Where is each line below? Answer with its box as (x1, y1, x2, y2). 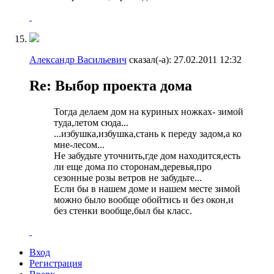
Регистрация (29, 258, 82, 268)
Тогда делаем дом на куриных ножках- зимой (54, 106, 243, 117)
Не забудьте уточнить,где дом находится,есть (54, 150, 240, 161)
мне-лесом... (54, 139, 105, 150)
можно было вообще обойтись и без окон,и (54, 194, 234, 205)
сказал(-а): (127, 54, 171, 65)
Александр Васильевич (29, 54, 127, 65)
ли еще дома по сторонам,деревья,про (54, 161, 212, 172)
